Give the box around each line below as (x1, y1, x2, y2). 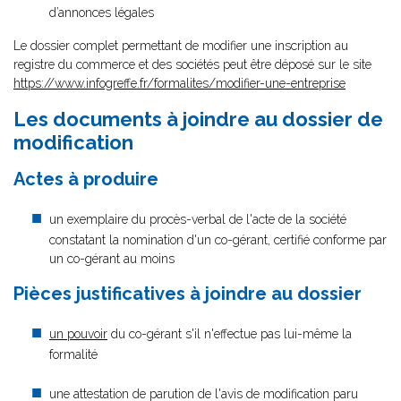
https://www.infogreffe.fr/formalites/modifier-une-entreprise (13, 76, 346, 90)
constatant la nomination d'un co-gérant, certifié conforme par (49, 233, 387, 247)
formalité (49, 347, 98, 362)
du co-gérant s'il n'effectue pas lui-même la (107, 327, 352, 341)
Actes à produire (13, 168, 158, 190)
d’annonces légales (49, 5, 154, 20)
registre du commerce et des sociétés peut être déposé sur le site (13, 57, 371, 72)
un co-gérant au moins (49, 252, 175, 266)
